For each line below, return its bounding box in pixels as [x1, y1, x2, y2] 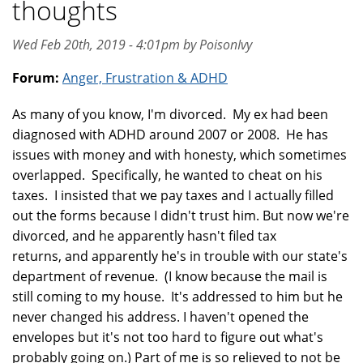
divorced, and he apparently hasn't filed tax [12, 227, 276, 245]
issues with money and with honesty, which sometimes [12, 146, 347, 164]
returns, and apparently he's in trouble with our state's [12, 247, 348, 265]
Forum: [12, 69, 62, 87]
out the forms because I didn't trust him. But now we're [12, 207, 349, 224]
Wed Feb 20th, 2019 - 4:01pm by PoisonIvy [12, 36, 252, 53]
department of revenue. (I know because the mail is [12, 267, 327, 285]
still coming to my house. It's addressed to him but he [12, 288, 343, 305]
